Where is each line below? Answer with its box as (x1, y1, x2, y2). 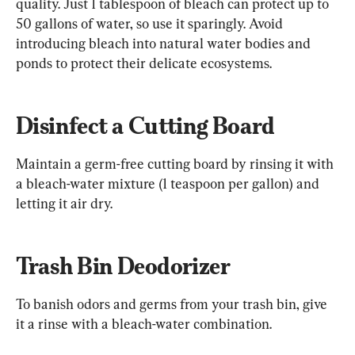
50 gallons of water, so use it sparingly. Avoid (16, 15, 286, 32)
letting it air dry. (16, 195, 113, 212)
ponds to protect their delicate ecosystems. (16, 55, 272, 72)
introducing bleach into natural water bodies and (16, 35, 314, 52)
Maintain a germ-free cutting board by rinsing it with (16, 155, 337, 173)
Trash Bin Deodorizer (16, 252, 230, 281)
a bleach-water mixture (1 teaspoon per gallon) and (16, 175, 323, 193)
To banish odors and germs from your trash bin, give (16, 296, 330, 313)
